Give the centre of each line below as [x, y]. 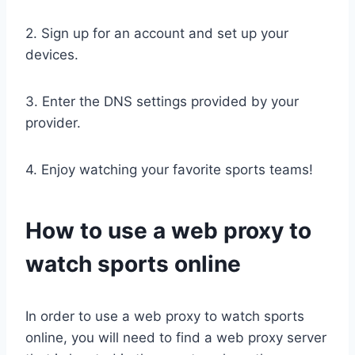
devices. [52, 55]
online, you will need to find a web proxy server [176, 338]
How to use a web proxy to [168, 231]
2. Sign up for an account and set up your [157, 34]
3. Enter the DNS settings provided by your [162, 102]
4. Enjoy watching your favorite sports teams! [169, 170]
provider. [53, 123]
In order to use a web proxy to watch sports [165, 317]
